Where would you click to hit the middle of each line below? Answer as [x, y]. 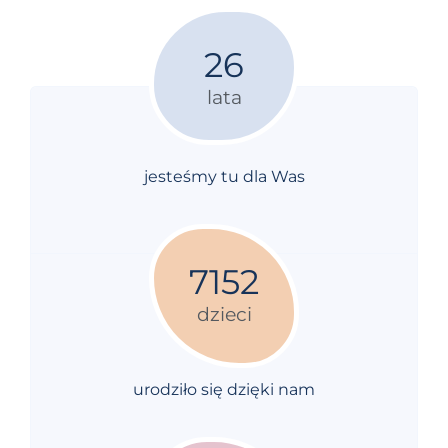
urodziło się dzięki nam [224, 389]
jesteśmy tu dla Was [224, 176]
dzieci [224, 314]
